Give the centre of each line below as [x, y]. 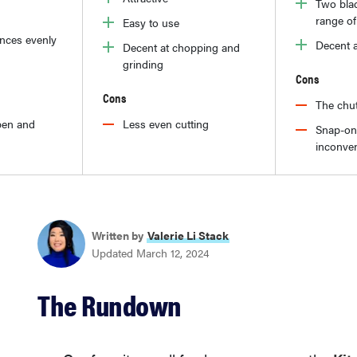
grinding [143, 63]
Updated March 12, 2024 [151, 252]
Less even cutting [166, 123]
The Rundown [110, 304]
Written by [118, 235]
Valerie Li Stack [188, 235]
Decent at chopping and [181, 47]
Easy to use [151, 22]
